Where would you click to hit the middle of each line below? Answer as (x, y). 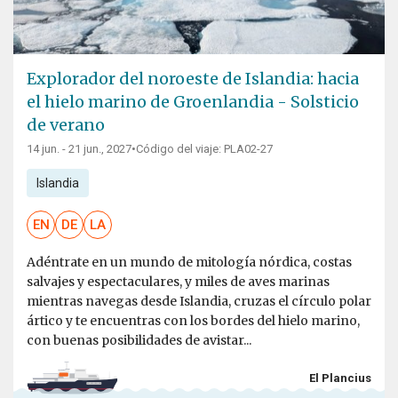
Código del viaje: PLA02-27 (204, 149)
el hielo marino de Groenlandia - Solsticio (193, 102)
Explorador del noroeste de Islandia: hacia (193, 79)
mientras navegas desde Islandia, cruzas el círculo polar (199, 302)
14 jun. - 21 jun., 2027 (79, 149)
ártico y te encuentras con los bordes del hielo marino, (193, 321)
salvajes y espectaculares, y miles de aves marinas (178, 282)
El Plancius (340, 378)
